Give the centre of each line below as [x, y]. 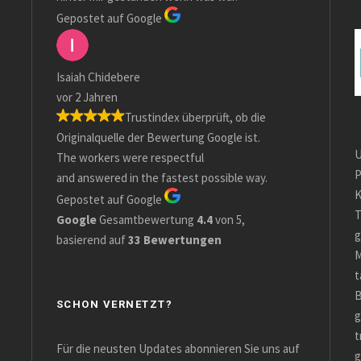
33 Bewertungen [174, 240]
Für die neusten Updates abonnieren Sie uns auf [178, 349]
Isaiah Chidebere [91, 77]
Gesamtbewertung [146, 220]
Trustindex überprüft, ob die [189, 117]
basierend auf [92, 240]
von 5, [228, 220]
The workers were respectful [123, 157]
